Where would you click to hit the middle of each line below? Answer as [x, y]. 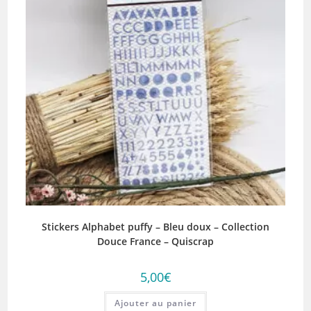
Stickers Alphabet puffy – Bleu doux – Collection [155, 227]
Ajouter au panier [155, 303]
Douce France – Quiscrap [155, 242]
